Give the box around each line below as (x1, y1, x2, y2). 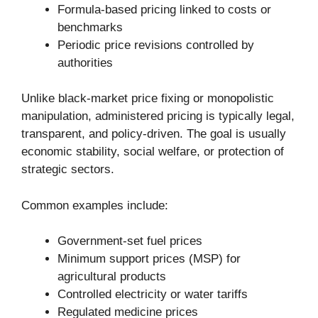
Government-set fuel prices (57, 234, 202, 248)
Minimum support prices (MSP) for (57, 252, 241, 266)
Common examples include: (21, 198, 168, 212)
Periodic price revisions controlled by (57, 38, 254, 52)
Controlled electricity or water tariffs (57, 287, 248, 302)
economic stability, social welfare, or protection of (21, 145, 284, 159)
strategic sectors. (21, 163, 114, 177)
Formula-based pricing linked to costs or (57, 2, 271, 16)
